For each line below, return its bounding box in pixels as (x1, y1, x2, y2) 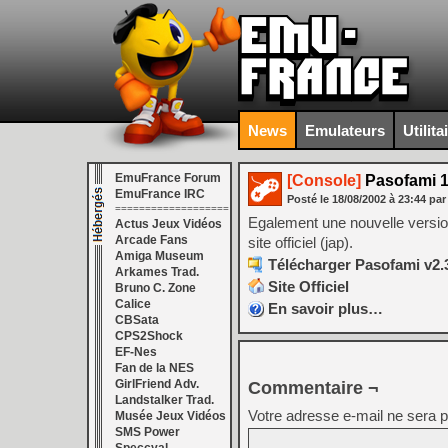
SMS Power (115, 425, 180, 439)
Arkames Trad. (115, 265, 199, 279)
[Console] (287, 172, 361, 189)
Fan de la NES (115, 361, 194, 375)
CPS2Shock (115, 329, 183, 343)
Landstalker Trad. (115, 393, 214, 407)
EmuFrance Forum (115, 171, 221, 185)
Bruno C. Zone (115, 281, 196, 295)
